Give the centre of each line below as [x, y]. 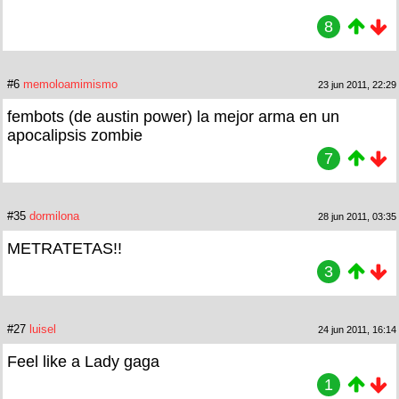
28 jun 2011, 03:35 [357, 216]
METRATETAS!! [65, 248]
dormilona [54, 216]
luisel [43, 329]
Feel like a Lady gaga [83, 361]
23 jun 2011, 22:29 [357, 84]
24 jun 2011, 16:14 [357, 329]
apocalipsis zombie [75, 135]
